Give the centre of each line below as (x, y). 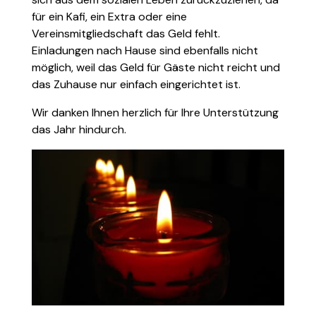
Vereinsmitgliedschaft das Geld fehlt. (126, 33)
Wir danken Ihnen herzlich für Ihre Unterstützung (155, 112)
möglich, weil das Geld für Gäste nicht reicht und (156, 67)
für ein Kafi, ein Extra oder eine (109, 16)
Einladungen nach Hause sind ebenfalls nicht (145, 50)
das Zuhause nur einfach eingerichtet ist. (136, 84)
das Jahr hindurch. (79, 129)
